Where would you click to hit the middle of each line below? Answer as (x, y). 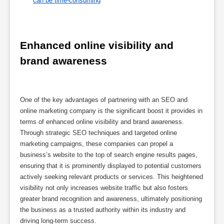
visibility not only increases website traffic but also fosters (104, 187)
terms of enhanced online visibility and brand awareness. (102, 121)
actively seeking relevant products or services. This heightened (111, 176)
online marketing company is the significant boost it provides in (111, 110)
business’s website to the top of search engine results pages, (109, 154)
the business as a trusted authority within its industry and (103, 209)
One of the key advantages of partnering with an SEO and (104, 99)
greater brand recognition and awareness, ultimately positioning (111, 198)
